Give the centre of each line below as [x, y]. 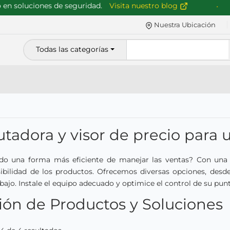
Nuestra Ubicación [185, 25]
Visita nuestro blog [125, 6]
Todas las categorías [72, 50]
